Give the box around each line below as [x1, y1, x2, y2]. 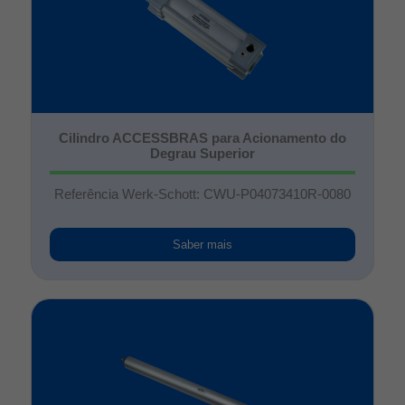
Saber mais [172, 238, 232, 252]
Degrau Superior [149, 146, 255, 161]
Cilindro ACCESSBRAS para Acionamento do [58, 130, 346, 146]
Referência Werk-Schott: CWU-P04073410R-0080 [53, 186, 351, 202]
